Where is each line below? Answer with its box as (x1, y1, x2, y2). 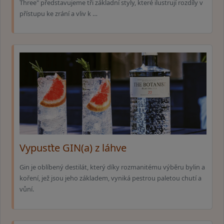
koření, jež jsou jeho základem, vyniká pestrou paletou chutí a (19, 173, 201, 183)
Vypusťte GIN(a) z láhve (19, 140, 126, 154)
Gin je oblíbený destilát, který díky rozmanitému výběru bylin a (19, 162, 205, 172)
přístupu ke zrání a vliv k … (19, 8, 97, 18)
